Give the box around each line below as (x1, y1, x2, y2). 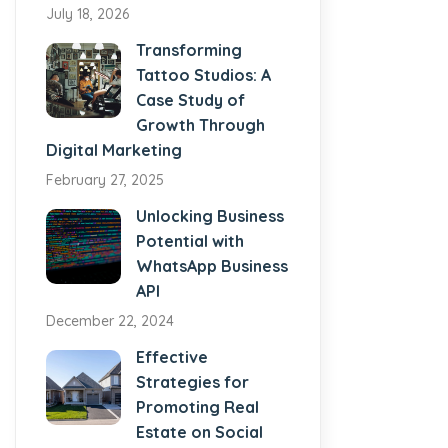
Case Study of (136, 89, 245, 110)
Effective (136, 346, 208, 367)
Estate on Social (136, 421, 263, 442)
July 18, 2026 (46, 4, 129, 23)
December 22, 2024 (46, 311, 174, 330)
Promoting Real (136, 396, 259, 417)
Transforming (136, 39, 242, 60)
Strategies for (136, 371, 249, 392)
